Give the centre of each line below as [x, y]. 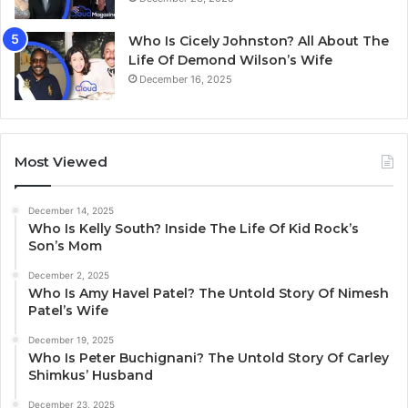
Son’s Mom [65, 246]
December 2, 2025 [69, 275]
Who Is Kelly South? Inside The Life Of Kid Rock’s [194, 229]
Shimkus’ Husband [91, 376]
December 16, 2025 [186, 80]
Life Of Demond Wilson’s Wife [230, 61]
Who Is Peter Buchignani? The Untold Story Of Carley [209, 358]
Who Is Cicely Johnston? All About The [259, 41]
